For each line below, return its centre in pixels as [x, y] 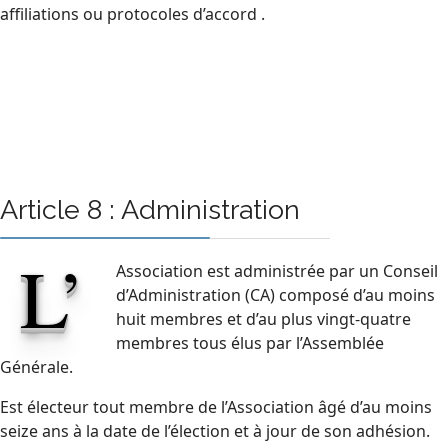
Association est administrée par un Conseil [277, 270]
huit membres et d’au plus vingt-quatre [263, 318]
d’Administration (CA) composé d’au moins [275, 294]
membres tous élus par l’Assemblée [250, 342]
